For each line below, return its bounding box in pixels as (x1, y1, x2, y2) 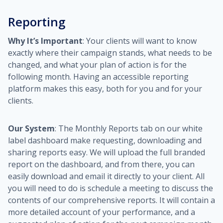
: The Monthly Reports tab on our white (55, 123, 203, 134)
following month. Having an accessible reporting (8, 71, 189, 82)
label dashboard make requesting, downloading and (8, 135, 202, 146)
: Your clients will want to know (83, 35, 197, 46)
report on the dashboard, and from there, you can (8, 159, 195, 170)
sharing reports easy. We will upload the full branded (8, 147, 205, 158)
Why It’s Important (8, 35, 83, 46)
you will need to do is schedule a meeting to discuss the (8, 183, 213, 194)
